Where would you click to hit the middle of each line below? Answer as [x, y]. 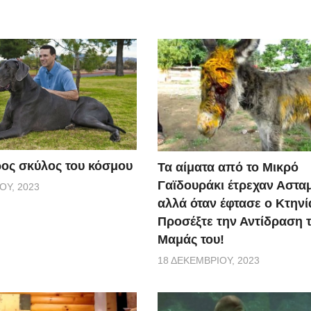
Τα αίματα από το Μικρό [228, 167]
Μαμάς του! [191, 239]
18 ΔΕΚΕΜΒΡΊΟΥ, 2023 [209, 260]
